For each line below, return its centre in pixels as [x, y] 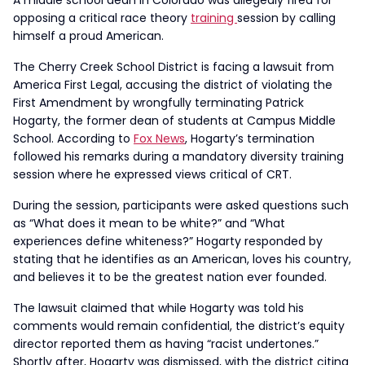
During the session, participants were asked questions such [181, 205]
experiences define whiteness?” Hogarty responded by [168, 241]
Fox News [159, 139]
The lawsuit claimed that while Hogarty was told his [158, 308]
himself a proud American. [90, 36]
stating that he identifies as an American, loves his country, [182, 259]
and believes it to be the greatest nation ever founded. [170, 277]
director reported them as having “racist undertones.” [166, 344]
